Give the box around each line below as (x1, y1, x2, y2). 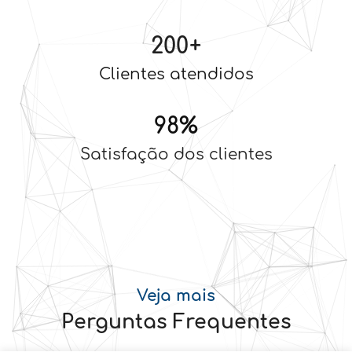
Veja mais (137, 286, 215, 305)
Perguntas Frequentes (60, 310, 291, 333)
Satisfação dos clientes (79, 145, 273, 163)
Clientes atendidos (98, 64, 254, 83)
